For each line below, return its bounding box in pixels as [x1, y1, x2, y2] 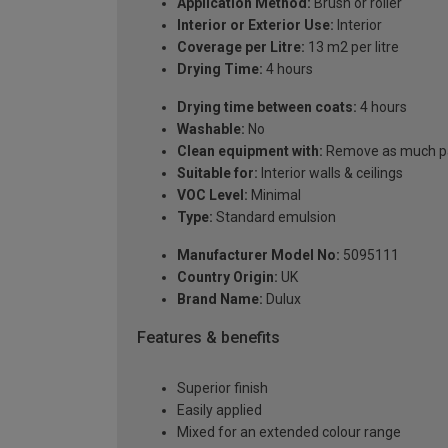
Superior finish [177, 380, 268, 397]
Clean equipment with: [177, 143, 323, 160]
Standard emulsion [213, 209, 336, 226]
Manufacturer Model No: [177, 247, 340, 264]
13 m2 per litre [305, 39, 399, 56]
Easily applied [177, 402, 262, 419]
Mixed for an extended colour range [177, 424, 401, 441]
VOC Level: [177, 187, 248, 204]
